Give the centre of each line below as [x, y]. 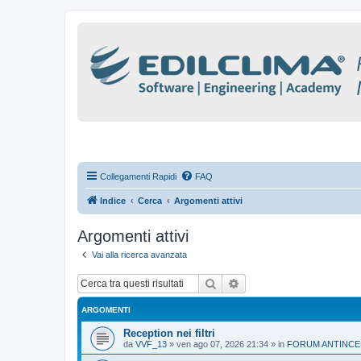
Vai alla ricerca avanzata [139, 255]
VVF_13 [151, 344]
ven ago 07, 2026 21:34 [222, 344]
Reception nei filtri [169, 333]
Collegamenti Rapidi [138, 176]
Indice [113, 201]
